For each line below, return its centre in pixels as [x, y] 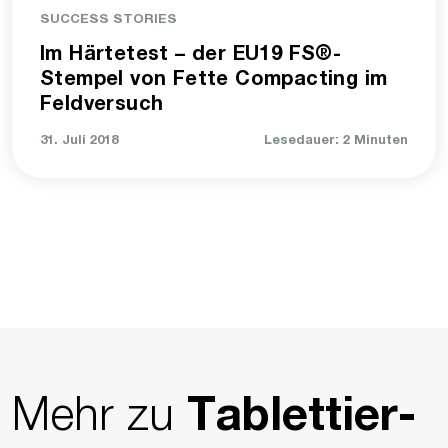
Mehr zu [99, 412]
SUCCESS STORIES [108, 20]
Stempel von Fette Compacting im [214, 80]
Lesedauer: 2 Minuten [336, 141]
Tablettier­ [301, 419]
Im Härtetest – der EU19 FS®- [191, 55]
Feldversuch [102, 105]
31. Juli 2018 [79, 141]
